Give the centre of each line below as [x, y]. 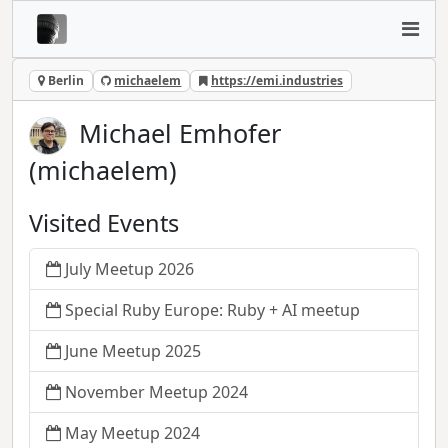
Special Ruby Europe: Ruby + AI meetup [212, 310]
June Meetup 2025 [133, 351]
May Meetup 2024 [132, 433]
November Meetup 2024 [156, 392]
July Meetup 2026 [129, 269]
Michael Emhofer [180, 132]
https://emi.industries [276, 80]
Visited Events [104, 222]
